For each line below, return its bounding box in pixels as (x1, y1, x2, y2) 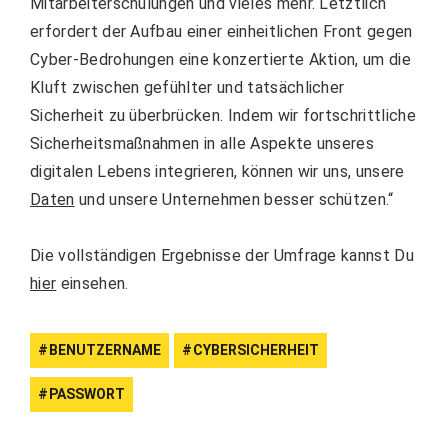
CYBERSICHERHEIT (193, 342, 319, 359)
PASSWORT (49, 386, 125, 403)
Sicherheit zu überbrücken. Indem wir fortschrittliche (30, 106, 416, 126)
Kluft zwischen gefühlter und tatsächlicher (30, 78, 345, 98)
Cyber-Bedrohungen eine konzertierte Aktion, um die (30, 50, 412, 70)
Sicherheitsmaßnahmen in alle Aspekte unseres (30, 134, 375, 154)
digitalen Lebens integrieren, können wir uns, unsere (30, 162, 405, 182)
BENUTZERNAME (49, 342, 161, 359)
